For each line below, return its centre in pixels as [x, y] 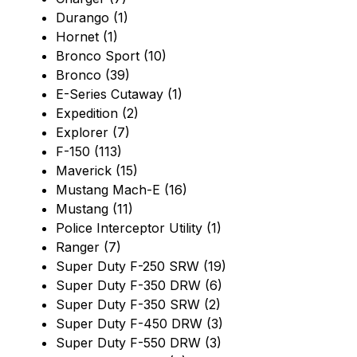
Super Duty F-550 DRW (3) [139, 343]
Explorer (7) [93, 133]
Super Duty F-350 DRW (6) [139, 286]
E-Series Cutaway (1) [119, 94]
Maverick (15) [97, 171]
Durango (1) [92, 18]
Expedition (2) [97, 114]
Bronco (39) [93, 75]
